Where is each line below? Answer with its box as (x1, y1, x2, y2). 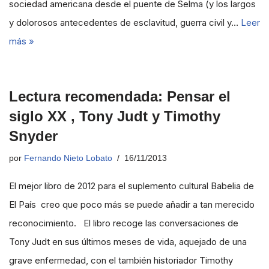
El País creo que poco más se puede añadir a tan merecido (9, 199, 255, 210)
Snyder (9, 128, 58, 144)
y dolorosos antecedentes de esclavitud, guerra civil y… (9, 17, 241, 28)
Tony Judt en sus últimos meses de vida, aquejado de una (9, 236, 247, 247)
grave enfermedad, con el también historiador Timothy (9, 255, 233, 266)
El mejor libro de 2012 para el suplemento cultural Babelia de (9, 180, 254, 192)
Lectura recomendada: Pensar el (9, 88, 231, 104)
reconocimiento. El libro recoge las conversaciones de (9, 217, 238, 229)
